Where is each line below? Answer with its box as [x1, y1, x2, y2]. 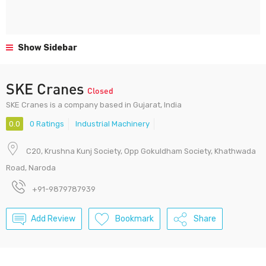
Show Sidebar [16, 43, 77, 53]
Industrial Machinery [75, 119, 150, 129]
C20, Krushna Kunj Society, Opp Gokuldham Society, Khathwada [26, 147, 256, 156]
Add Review [31, 214, 75, 224]
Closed [87, 85, 113, 96]
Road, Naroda [6, 163, 56, 173]
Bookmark [115, 214, 154, 224]
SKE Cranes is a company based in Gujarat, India [6, 100, 182, 109]
